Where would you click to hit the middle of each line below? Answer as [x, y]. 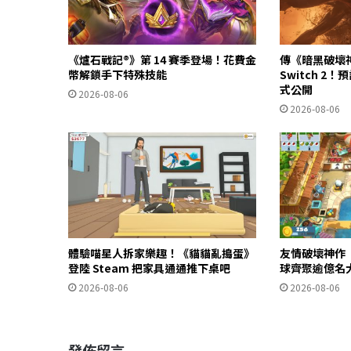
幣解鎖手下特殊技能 [118, 74]
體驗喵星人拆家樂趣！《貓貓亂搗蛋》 [161, 253]
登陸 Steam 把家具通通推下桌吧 [149, 268]
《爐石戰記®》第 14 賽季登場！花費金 [162, 59]
